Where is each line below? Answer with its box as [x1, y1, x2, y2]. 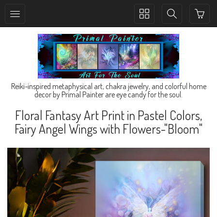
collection [139, 18, 168, 28]
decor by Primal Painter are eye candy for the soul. [34, 89, 183, 99]
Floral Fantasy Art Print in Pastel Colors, [15, 107, 202, 123]
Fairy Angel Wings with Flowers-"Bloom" [15, 120, 202, 137]
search [167, 18, 186, 28]
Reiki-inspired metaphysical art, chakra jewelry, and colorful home [11, 81, 206, 91]
